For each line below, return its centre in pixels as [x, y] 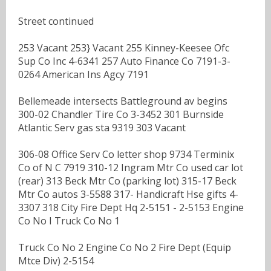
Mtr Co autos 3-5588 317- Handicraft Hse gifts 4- [128, 194]
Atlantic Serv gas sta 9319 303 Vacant [102, 127]
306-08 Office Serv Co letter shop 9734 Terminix [126, 154]
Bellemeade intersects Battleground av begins [123, 101]
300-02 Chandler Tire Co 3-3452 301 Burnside [121, 114]
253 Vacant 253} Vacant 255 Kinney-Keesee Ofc [124, 47]
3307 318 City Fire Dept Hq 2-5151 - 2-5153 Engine [131, 207]
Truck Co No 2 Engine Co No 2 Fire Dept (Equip [125, 247]
